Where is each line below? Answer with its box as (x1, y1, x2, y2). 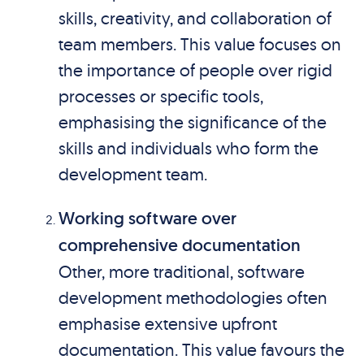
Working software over (58, 207, 236, 229)
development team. (58, 163, 207, 184)
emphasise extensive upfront (58, 313, 277, 334)
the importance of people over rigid (58, 59, 332, 80)
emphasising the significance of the (58, 111, 327, 132)
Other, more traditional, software (58, 261, 305, 282)
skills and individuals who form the (58, 137, 318, 158)
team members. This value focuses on (58, 33, 341, 54)
